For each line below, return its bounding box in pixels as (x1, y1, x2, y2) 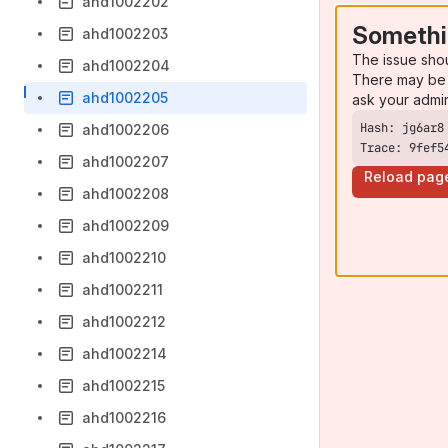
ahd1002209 (82, 217, 169, 234)
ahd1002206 (82, 121, 169, 138)
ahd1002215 (82, 377, 165, 394)
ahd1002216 (82, 409, 166, 426)
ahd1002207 (82, 153, 169, 170)
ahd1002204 (82, 57, 170, 74)
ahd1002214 (82, 345, 167, 362)
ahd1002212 (82, 313, 166, 330)
